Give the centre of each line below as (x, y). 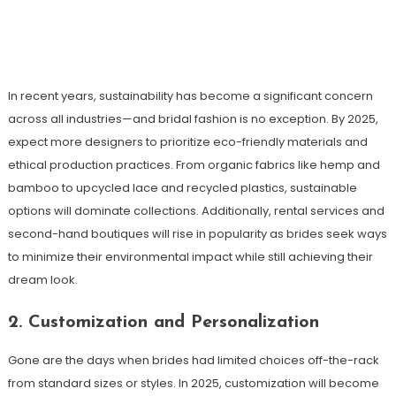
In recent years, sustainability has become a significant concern (190, 95)
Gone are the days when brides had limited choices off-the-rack (193, 360)
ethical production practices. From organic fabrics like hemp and (194, 164)
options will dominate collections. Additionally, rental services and (196, 210)
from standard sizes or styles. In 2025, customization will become (193, 383)
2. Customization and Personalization (163, 322)
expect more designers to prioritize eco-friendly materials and (187, 141)
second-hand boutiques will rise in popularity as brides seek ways (197, 233)
